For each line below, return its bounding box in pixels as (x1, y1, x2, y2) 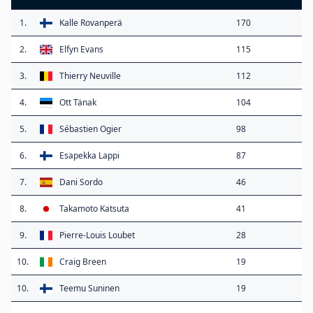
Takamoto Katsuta (59, 203, 129, 215)
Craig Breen (59, 256, 106, 268)
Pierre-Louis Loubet (59, 229, 135, 242)
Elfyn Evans (59, 43, 103, 56)
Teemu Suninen (59, 282, 119, 295)
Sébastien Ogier (59, 123, 122, 136)
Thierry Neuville (59, 70, 121, 82)
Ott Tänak (59, 96, 96, 109)
